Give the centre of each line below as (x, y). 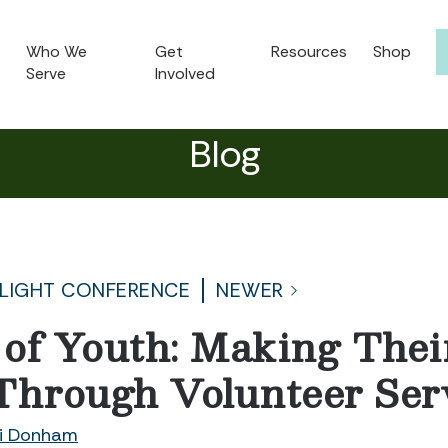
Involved (185, 73)
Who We (57, 51)
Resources (309, 51)
